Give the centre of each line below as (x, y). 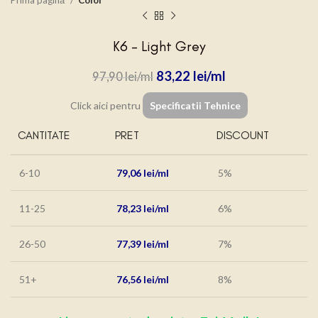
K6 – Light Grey (159, 46)
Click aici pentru (106, 106)
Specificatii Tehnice (195, 106)
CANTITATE (44, 136)
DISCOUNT (243, 136)
